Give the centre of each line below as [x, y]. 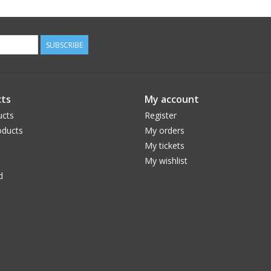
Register [161, 116]
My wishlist [166, 161]
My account [172, 100]
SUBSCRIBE [64, 45]
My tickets [165, 146]
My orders [165, 131]
